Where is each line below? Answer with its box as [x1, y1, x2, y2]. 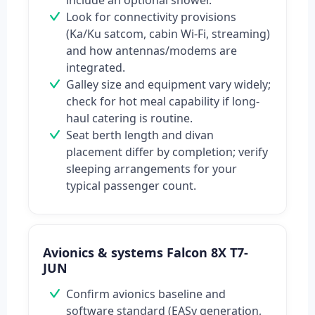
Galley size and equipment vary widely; [66, 77, 271, 93]
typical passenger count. [66, 178, 196, 194]
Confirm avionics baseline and [66, 286, 226, 302]
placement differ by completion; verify [66, 144, 268, 160]
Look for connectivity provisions [66, 9, 236, 25]
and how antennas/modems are [66, 43, 237, 59]
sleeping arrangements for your [66, 161, 237, 177]
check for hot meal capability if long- [66, 94, 259, 110]
